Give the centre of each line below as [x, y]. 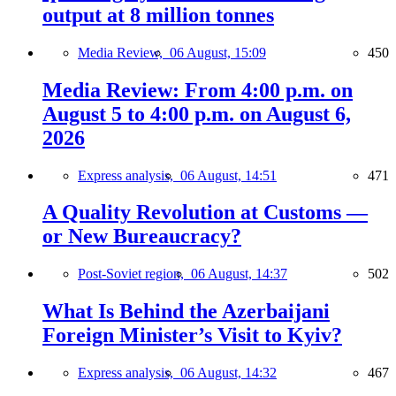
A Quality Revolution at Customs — [205, 213]
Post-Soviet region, [134, 274]
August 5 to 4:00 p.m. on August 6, [197, 114]
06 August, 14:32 [228, 373]
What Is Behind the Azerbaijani [186, 312]
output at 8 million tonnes [158, 15]
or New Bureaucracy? [142, 236]
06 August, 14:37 [239, 274]
